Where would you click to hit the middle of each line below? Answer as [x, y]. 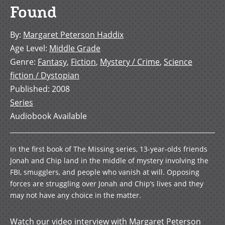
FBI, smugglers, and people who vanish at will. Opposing [105, 172]
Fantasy [52, 62]
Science [178, 62]
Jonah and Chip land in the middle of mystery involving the [109, 161]
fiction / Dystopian [45, 75]
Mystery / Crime [130, 62]
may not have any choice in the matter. [76, 195]
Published [29, 89]
